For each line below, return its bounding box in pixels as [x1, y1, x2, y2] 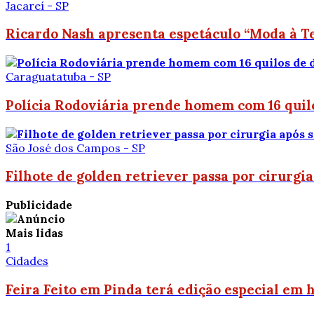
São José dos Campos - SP [6, 140, 145, 155]
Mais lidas [6, 226, 63, 240]
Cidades [6, 254, 48, 268]
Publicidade [6, 198, 72, 212]
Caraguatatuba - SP [6, 69, 111, 84]
